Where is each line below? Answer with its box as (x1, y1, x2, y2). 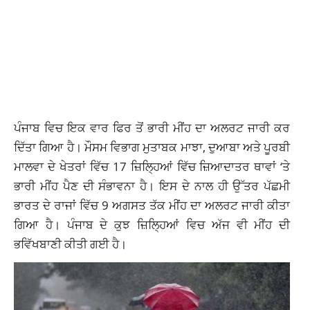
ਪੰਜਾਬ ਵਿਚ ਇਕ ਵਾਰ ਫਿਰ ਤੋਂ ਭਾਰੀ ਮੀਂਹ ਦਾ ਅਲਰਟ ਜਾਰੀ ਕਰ (14, 119, 291, 136)
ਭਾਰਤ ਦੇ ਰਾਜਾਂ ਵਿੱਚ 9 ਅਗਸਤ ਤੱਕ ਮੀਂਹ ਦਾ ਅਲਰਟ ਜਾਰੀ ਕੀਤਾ (14, 197, 291, 214)
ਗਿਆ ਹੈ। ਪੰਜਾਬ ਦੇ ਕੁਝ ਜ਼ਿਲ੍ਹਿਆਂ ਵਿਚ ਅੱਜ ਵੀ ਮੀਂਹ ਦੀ (14, 216, 291, 233)
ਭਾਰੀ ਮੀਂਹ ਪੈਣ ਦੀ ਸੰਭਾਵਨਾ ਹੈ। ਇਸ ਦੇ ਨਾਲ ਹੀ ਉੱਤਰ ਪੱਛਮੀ (14, 177, 291, 194)
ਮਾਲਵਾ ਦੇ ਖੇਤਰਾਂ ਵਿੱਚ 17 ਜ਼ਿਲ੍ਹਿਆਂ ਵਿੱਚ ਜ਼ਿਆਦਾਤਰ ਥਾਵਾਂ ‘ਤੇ (14, 158, 291, 175)
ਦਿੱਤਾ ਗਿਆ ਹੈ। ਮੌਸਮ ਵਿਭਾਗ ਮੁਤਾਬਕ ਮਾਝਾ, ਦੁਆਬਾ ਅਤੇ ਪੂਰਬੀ (14, 138, 291, 156)
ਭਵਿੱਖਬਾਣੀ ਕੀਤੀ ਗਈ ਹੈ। (14, 235, 127, 253)
